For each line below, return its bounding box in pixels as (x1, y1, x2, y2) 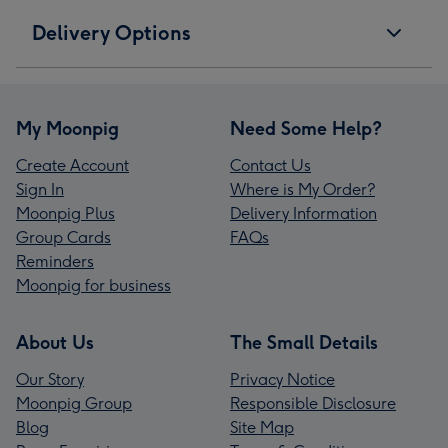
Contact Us (230, 156, 311, 176)
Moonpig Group (16, 394, 132, 414)
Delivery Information (230, 204, 377, 224)
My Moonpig (16, 118, 119, 141)
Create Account (16, 156, 129, 176)
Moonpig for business (16, 276, 171, 296)
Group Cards (16, 228, 111, 248)
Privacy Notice (230, 370, 335, 390)
